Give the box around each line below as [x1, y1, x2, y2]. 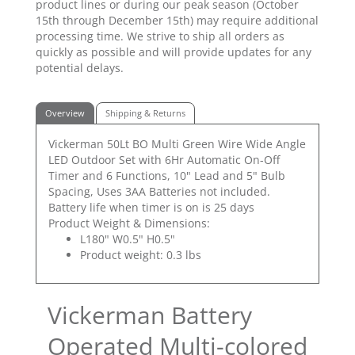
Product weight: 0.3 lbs [80, 247, 201, 263]
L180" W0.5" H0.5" [80, 231, 175, 247]
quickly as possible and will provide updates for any [36, 44, 311, 60]
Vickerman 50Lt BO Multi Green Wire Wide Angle [48, 136, 306, 152]
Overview [45, 106, 85, 119]
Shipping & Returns [105, 106, 185, 119]
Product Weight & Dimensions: [48, 216, 210, 231]
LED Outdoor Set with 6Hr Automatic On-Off [48, 152, 280, 168]
